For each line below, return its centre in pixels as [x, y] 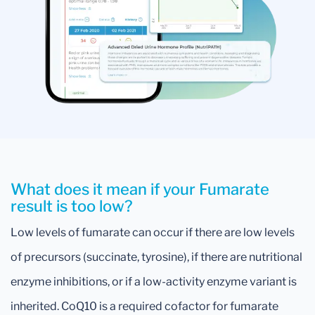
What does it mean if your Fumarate [140, 189]
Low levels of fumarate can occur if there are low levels [153, 232]
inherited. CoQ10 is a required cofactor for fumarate [144, 306]
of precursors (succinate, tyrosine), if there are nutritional [156, 257]
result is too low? [72, 206]
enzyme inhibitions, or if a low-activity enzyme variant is [154, 281]
